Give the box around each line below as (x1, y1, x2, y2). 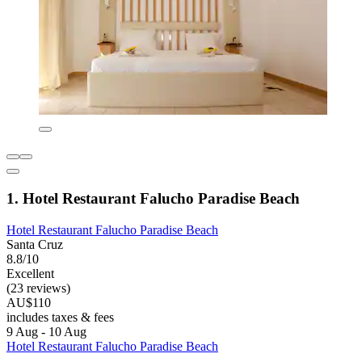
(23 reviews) (6, 280, 70, 295)
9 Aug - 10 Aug (6, 324, 86, 339)
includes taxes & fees (6, 309, 114, 324)
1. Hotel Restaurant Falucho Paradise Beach (6, 189, 300, 207)
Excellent (6, 266, 54, 280)
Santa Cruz (6, 237, 63, 251)
